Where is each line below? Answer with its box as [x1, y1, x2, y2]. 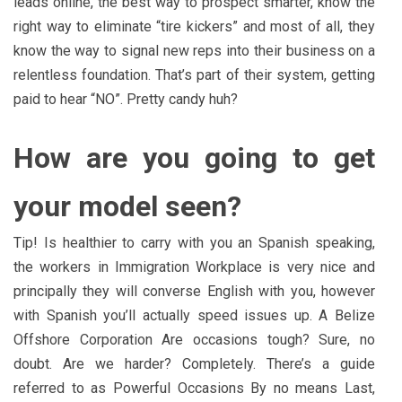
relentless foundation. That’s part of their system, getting [13, 66, 375, 83]
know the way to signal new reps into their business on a [13, 41, 375, 59]
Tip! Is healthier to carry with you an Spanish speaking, [13, 233, 375, 251]
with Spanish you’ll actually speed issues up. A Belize [13, 306, 375, 324]
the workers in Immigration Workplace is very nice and [13, 258, 375, 275]
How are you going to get [13, 140, 375, 175]
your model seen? [13, 188, 241, 223]
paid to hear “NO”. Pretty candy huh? [13, 90, 238, 108]
